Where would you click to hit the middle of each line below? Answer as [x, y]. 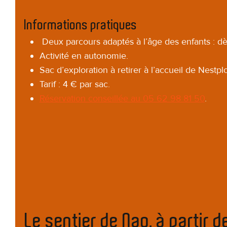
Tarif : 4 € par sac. [74, 84]
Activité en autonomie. [84, 56]
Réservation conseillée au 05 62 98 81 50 [122, 99]
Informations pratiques [81, 25]
